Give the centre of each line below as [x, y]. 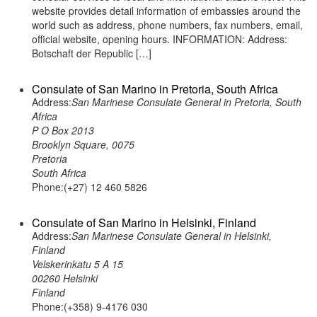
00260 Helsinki [65, 278]
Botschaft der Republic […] [92, 53]
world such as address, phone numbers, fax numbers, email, [167, 25]
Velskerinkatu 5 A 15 [77, 264]
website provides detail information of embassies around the [166, 11]
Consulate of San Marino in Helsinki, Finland [144, 223]
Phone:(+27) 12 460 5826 [90, 187]
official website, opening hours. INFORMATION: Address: [160, 39]
